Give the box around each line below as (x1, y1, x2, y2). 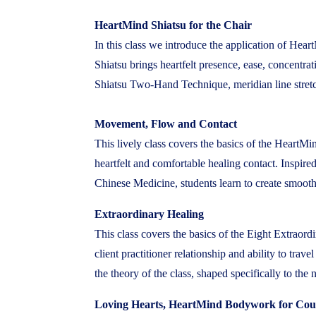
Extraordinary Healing (95, 207, 205, 220)
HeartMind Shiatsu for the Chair (95, 18, 253, 31)
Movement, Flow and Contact (95, 117, 238, 130)
